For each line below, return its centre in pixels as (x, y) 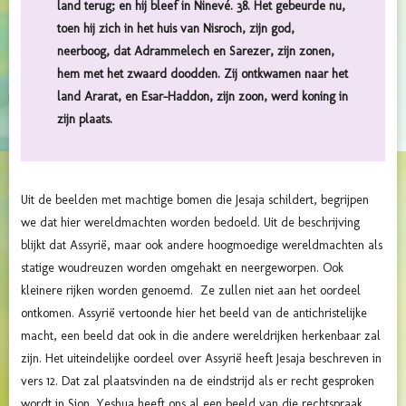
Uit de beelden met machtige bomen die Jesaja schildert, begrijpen (195, 200)
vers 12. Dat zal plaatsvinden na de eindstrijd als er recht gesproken (198, 382)
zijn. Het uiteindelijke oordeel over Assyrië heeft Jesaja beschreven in (201, 359)
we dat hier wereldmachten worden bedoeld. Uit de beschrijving (190, 223)
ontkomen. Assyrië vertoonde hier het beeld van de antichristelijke (194, 314)
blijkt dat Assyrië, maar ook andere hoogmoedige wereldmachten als (202, 246)
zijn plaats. (85, 120)
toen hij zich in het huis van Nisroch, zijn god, (176, 29)
